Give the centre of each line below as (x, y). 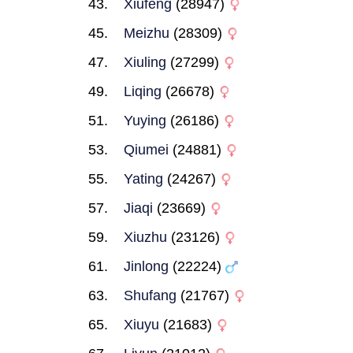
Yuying (145, 121)
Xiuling (145, 62)
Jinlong (146, 266)
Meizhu (147, 33)
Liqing (143, 91)
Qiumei (146, 150)
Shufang (150, 295)
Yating (143, 179)
